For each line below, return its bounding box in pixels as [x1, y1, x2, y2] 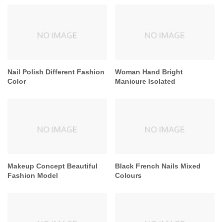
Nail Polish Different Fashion [7, 68, 105, 76]
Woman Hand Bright [115, 68, 183, 76]
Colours [115, 171, 142, 180]
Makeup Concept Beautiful [7, 162, 98, 170]
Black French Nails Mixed [115, 162, 201, 170]
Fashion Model [7, 171, 58, 180]
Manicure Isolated [115, 77, 176, 86]
